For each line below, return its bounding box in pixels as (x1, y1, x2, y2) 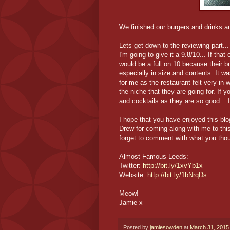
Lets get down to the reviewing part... (119, 41, 229, 49)
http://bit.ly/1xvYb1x (143, 161, 203, 169)
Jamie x (119, 198, 143, 206)
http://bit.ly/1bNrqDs (147, 170, 207, 179)
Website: (119, 170, 147, 179)
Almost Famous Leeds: (119, 152, 188, 160)
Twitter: (119, 161, 143, 169)
